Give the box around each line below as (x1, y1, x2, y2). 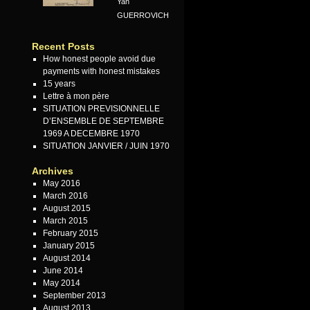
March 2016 (42, 191, 88, 201)
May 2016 (42, 179, 80, 189)
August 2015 (42, 203, 91, 214)
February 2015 (42, 228, 98, 239)
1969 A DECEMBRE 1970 (42, 129, 140, 139)
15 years (42, 79, 75, 89)
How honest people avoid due (42, 54, 156, 64)
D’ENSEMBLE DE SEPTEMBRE (42, 116, 164, 127)
